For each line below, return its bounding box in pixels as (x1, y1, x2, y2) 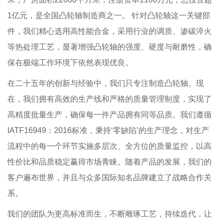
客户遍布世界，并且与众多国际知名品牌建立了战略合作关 (7, 173, 212, 182)
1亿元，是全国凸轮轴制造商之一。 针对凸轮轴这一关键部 (7, 11, 210, 20)
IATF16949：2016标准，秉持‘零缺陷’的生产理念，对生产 (7, 126, 209, 135)
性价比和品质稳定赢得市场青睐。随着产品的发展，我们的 (7, 158, 212, 166)
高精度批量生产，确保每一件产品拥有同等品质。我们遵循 (7, 110, 212, 119)
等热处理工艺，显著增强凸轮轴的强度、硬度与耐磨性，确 (7, 43, 212, 51)
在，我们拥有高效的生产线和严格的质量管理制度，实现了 (7, 95, 212, 103)
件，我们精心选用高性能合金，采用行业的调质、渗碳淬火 (7, 27, 212, 35)
